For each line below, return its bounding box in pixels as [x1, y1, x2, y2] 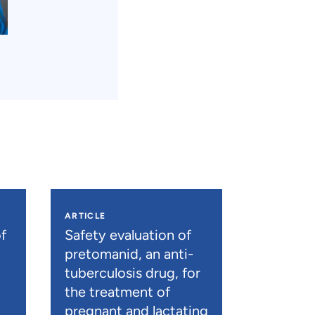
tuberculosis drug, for [64, 264, 200, 281]
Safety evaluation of [64, 226, 191, 243]
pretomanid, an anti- [64, 245, 193, 262]
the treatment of [64, 283, 170, 300]
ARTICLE [64, 210, 106, 221]
